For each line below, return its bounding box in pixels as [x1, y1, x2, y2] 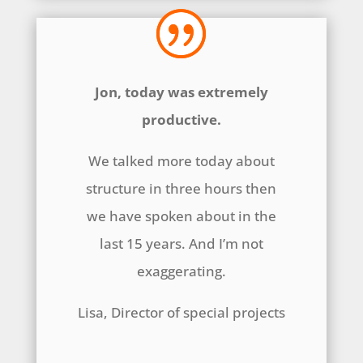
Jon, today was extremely [94, 83, 268, 102]
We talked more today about [88, 152, 275, 171]
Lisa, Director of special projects [77, 303, 285, 322]
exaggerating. [136, 262, 226, 281]
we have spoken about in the [86, 207, 276, 226]
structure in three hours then [86, 179, 277, 199]
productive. [141, 110, 221, 130]
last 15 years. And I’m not [99, 234, 263, 254]
